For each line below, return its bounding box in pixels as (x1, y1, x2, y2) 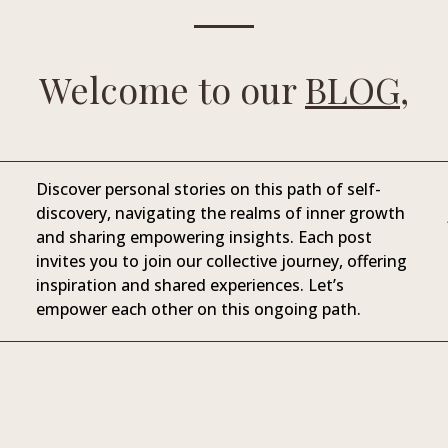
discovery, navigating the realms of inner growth (35, 202, 405, 225)
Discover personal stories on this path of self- (35, 178, 381, 201)
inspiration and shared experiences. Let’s (35, 274, 344, 297)
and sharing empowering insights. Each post (35, 226, 372, 249)
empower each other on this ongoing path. (35, 298, 361, 321)
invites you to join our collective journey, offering (35, 250, 407, 273)
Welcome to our (39, 65, 305, 114)
